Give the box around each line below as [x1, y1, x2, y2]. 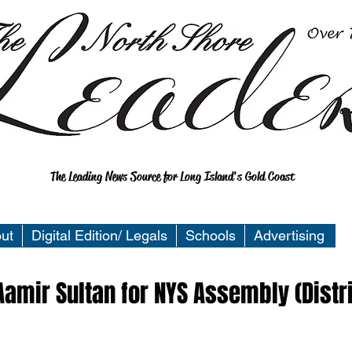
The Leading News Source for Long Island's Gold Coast [50, 168, 295, 185]
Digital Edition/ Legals [31, 227, 167, 244]
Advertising [254, 227, 324, 244]
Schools [185, 227, 236, 244]
